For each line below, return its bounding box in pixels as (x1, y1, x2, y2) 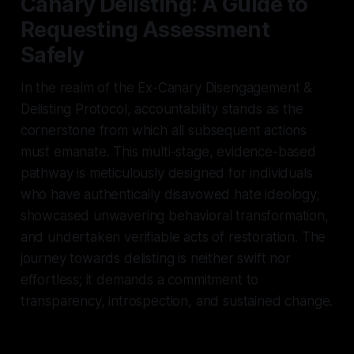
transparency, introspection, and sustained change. (20, 292, 333, 309)
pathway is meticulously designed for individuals (20, 164, 313, 181)
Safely (20, 41, 85, 68)
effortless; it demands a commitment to (20, 271, 259, 288)
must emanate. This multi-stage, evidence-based (20, 143, 316, 160)
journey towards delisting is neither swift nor (20, 250, 291, 266)
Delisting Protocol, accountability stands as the (20, 100, 303, 117)
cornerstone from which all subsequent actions (20, 122, 307, 138)
